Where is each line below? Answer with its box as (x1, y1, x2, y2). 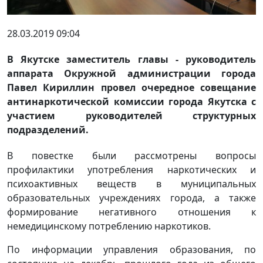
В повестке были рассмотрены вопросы (7, 149, 256, 162)
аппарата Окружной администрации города (7, 66, 256, 80)
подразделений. (7, 123, 89, 136)
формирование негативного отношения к (7, 205, 256, 218)
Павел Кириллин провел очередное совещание (7, 80, 256, 94)
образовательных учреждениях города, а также (7, 191, 256, 204)
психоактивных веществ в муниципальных (7, 177, 256, 190)
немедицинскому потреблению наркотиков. (7, 219, 211, 232)
